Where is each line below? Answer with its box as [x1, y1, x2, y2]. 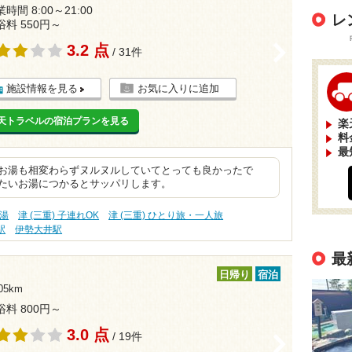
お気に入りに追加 [137, 82, 219, 94]
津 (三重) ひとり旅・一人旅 [108, 210, 224, 221]
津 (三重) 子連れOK [18, 210, 100, 221]
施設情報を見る [5, 82, 78, 94]
